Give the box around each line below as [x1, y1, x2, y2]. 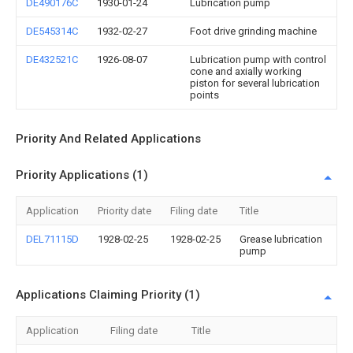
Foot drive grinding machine [190, 25, 317, 37]
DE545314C [26, 25, 78, 37]
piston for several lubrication [190, 77, 320, 89]
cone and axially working [190, 65, 302, 77]
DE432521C [26, 54, 78, 65]
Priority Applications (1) [16, 168, 148, 182]
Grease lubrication [240, 233, 322, 245]
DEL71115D [26, 233, 79, 245]
